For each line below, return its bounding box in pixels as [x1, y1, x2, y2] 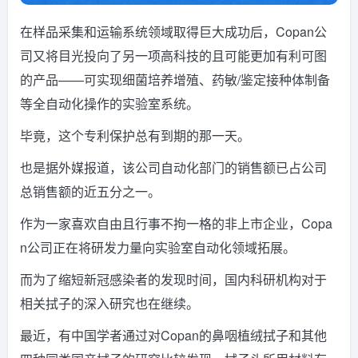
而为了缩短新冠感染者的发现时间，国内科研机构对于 [20, 269, 327, 288]
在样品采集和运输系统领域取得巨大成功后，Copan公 [20, 22, 327, 41]
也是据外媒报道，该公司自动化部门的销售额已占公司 [20, 157, 327, 177]
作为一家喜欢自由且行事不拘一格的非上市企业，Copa [20, 213, 332, 233]
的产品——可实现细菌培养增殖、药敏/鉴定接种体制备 [20, 70, 330, 89]
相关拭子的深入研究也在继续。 [20, 293, 199, 312]
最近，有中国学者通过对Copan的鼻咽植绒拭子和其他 [20, 325, 327, 344]
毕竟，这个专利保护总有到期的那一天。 [20, 125, 250, 145]
